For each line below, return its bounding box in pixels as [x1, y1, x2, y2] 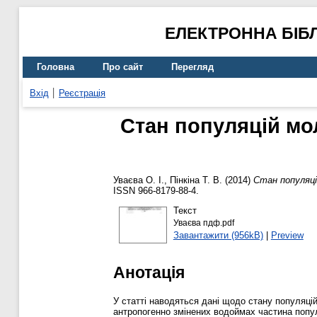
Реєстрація [59, 87, 105, 98]
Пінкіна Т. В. [170, 175, 222, 186]
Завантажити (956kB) [173, 229, 263, 241]
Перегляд [171, 62, 214, 73]
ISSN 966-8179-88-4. [113, 185, 199, 197]
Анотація [113, 263, 185, 282]
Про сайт [103, 62, 143, 73]
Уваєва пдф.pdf [173, 218, 234, 227]
